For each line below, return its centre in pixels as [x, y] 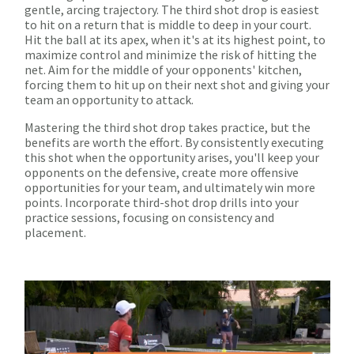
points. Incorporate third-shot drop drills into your [162, 203]
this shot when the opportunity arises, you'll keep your [172, 158]
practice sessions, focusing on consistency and [149, 218]
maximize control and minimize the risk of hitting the [171, 55]
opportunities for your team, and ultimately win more [170, 188]
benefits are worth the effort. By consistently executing [174, 143]
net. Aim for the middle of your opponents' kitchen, [163, 70]
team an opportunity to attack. [109, 100]
